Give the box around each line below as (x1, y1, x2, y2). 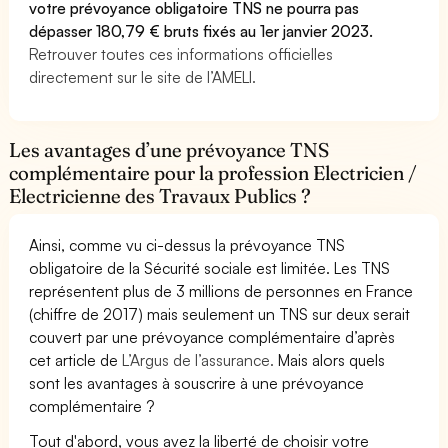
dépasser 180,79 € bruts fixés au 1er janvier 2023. (29, 20, 374, 41)
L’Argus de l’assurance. (122, 349, 275, 370)
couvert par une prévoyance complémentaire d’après (29, 326, 396, 347)
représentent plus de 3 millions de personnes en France (29, 280, 414, 301)
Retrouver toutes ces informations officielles (29, 43, 334, 64)
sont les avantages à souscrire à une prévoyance (29, 372, 365, 393)
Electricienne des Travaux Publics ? (9, 183, 312, 208)
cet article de (29, 349, 123, 370)
